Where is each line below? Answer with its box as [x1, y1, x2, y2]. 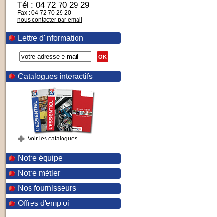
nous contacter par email [17, 16, 82, 23]
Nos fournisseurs [18, 184, 76, 192]
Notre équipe [18, 154, 62, 162]
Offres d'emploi [18, 199, 69, 207]
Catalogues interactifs [18, 72, 93, 80]
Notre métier [18, 169, 60, 177]
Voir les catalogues [28, 135, 77, 142]
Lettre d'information [18, 34, 83, 42]
